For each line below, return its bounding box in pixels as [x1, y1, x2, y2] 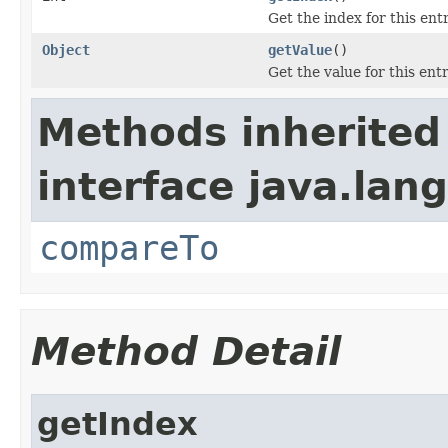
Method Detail [31, 328, 341, 374]
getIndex [37, 405, 198, 442]
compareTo [39, 227, 219, 268]
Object [42, 41, 90, 58]
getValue [268, 41, 332, 58]
